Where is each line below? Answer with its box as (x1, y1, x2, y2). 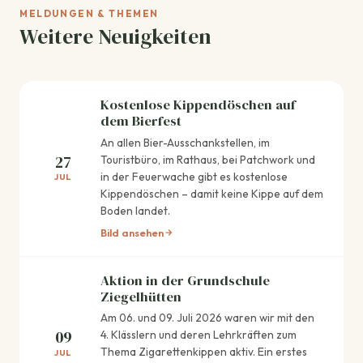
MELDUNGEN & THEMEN (19, 6, 160, 19)
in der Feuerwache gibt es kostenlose (100, 169, 288, 184)
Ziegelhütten (100, 287, 181, 306)
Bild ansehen (100, 225, 164, 239)
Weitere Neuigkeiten (19, 22, 211, 52)
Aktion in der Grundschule (100, 271, 270, 290)
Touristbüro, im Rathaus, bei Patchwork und (100, 152, 315, 167)
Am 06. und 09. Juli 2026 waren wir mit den (100, 310, 314, 326)
